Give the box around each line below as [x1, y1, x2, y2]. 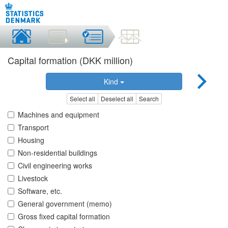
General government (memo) [18, 198, 112, 209]
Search [138, 94, 159, 103]
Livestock [18, 173, 48, 184]
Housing [18, 135, 44, 146]
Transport [18, 122, 49, 133]
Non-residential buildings [18, 148, 97, 158]
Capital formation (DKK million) [8, 53, 133, 67]
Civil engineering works [18, 160, 92, 171]
